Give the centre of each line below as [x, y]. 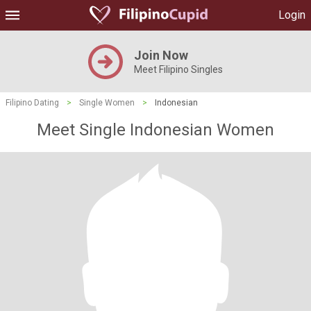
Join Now [161, 55]
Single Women [107, 103]
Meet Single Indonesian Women [155, 130]
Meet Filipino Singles [178, 69]
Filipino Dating [32, 103]
